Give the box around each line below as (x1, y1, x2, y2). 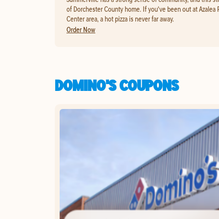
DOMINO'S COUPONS (55, 75, 178, 95)
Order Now (66, 24, 95, 34)
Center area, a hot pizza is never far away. (66, 13, 174, 23)
